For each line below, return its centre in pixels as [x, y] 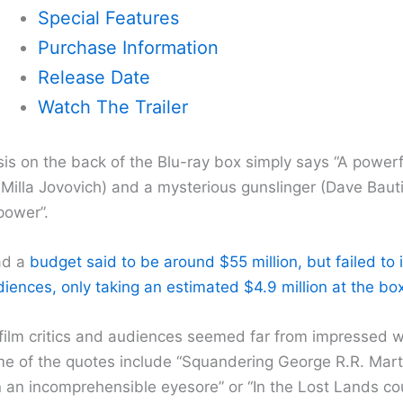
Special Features [108, 18]
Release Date [94, 78]
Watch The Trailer [112, 107]
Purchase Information [128, 48]
